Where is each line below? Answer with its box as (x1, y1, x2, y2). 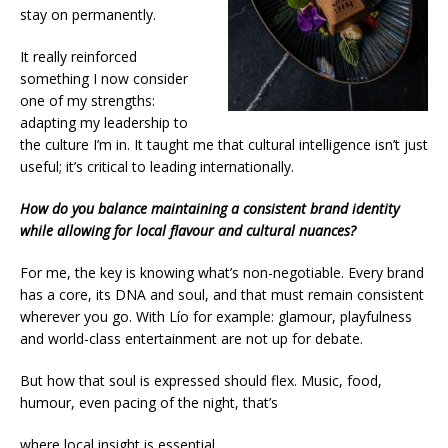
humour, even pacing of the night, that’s (20, 392, 278, 412)
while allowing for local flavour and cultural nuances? (20, 220, 356, 240)
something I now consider (20, 68, 188, 88)
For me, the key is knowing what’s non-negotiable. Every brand (20, 262, 424, 282)
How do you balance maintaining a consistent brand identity (20, 198, 399, 218)
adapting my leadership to (20, 112, 188, 132)
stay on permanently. (20, 4, 156, 24)
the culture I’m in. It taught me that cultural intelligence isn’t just (20, 134, 428, 154)
